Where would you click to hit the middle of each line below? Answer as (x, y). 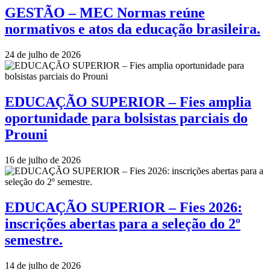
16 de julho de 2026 (43, 160)
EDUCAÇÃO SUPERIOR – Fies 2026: (124, 207)
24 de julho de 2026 (43, 55)
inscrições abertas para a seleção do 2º (123, 223)
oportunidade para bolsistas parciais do (126, 118)
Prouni (26, 135)
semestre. (34, 240)
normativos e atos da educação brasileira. (133, 29)
